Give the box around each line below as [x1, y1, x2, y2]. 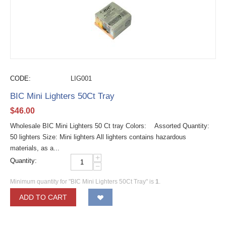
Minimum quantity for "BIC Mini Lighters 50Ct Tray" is [10, 178, 155, 185]
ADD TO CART [19, 193, 67, 201]
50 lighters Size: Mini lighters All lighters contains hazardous [10, 133, 186, 141]
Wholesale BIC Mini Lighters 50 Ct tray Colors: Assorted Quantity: [10, 122, 209, 130]
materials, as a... [10, 144, 60, 152]
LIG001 [71, 75, 92, 82]
